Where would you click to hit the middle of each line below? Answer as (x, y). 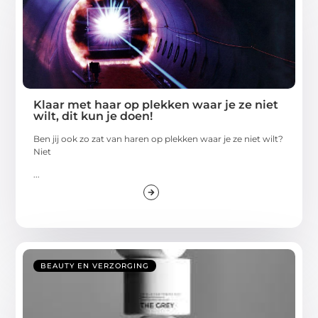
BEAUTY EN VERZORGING (95, 266)
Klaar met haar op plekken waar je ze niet (156, 104)
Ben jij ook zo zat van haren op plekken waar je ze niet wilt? (159, 138)
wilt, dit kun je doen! (93, 116)
